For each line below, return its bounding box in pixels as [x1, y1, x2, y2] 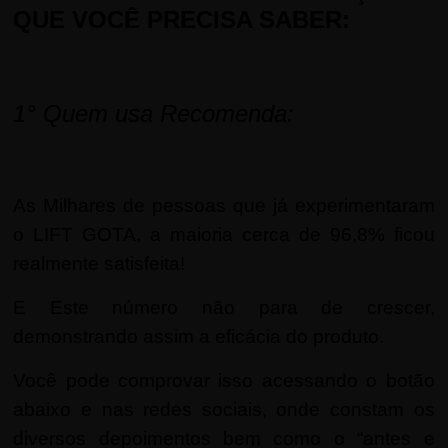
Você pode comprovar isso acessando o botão [13, 369, 435, 391]
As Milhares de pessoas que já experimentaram [13, 194, 435, 216]
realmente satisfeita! [13, 252, 186, 274]
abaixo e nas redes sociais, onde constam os [13, 398, 435, 420]
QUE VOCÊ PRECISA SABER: [13, 5, 351, 33]
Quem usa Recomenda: [43, 99, 295, 127]
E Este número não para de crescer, [13, 296, 435, 318]
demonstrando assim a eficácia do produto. [13, 325, 385, 347]
